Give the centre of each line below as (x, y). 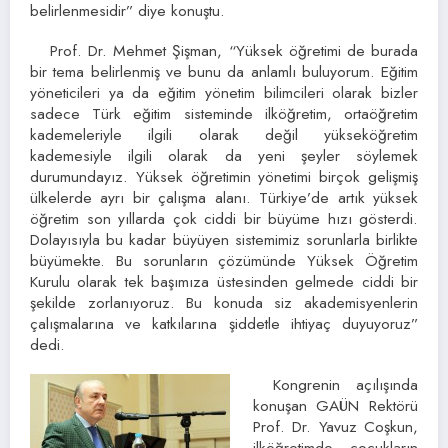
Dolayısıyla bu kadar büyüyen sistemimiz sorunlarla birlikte (224, 239)
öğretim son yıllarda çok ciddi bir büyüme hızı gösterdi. (224, 218)
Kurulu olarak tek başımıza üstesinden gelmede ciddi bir (224, 281)
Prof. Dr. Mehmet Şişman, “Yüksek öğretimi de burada (234, 50)
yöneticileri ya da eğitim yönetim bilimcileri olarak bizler (224, 92)
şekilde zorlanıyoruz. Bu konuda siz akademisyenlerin (224, 302)
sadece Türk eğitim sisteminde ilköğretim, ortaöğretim (224, 113)
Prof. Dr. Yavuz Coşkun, (335, 427)
